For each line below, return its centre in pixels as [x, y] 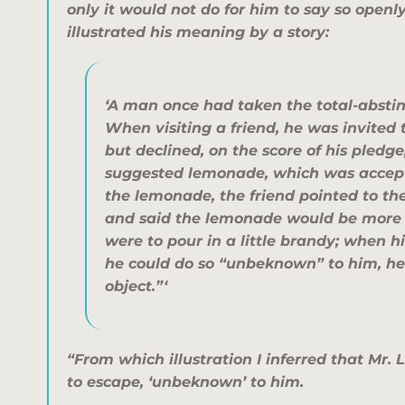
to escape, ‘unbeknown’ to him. [185, 382]
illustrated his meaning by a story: [198, 33]
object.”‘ [136, 287]
